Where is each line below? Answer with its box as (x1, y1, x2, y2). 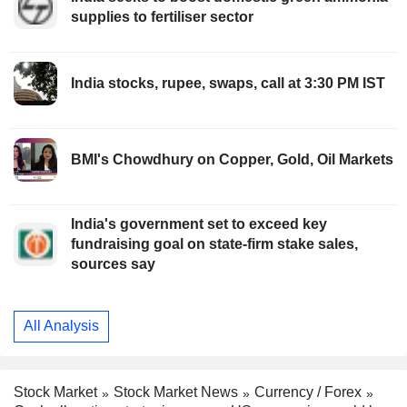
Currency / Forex (254, 383, 362, 400)
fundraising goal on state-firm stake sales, (71, 235, 358, 252)
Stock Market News (114, 383, 238, 400)
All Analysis (24, 318, 99, 334)
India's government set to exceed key (71, 215, 327, 232)
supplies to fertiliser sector (71, 8, 253, 25)
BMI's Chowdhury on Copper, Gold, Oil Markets (71, 151, 393, 167)
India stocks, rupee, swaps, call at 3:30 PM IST (71, 74, 385, 91)
